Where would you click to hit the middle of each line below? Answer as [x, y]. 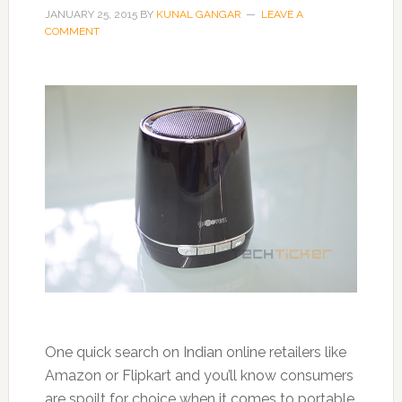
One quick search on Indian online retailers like [195, 352]
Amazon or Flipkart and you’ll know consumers [199, 375]
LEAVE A [282, 14]
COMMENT [72, 31]
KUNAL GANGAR [198, 14]
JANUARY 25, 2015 [91, 14]
